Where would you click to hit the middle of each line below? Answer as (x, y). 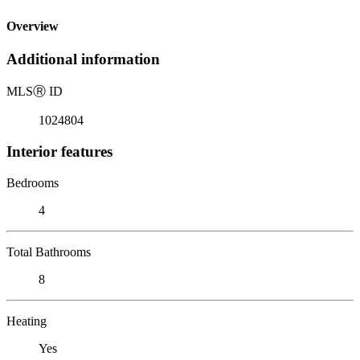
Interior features (59, 151)
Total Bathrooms (49, 252)
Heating (27, 321)
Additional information (83, 59)
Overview (33, 27)
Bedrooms (33, 182)
